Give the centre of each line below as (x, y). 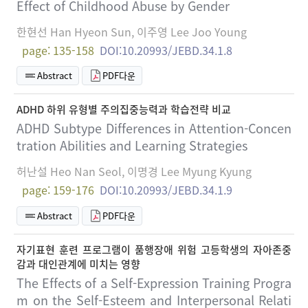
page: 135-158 (58, 50)
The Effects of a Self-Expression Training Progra (154, 283)
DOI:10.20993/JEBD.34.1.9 (166, 190)
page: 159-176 (58, 190)
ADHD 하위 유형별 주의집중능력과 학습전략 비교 (124, 110)
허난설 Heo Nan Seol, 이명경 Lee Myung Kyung (134, 172)
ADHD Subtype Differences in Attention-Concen (154, 129)
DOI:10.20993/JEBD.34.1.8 (166, 50)
